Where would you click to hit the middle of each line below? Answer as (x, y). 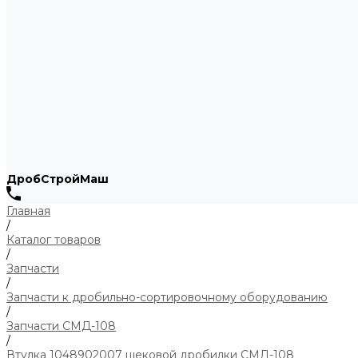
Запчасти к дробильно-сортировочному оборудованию (167, 297)
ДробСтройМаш (58, 179)
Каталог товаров (54, 240)
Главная (28, 211)
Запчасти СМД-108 (61, 326)
